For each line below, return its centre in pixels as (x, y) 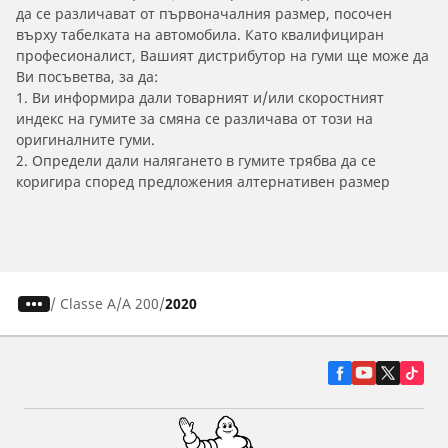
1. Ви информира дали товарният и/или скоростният (200, 98)
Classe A (87, 304)
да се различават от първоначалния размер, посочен (204, 14)
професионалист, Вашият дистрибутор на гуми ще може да (222, 56)
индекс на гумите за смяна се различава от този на (194, 119)
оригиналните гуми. (85, 140)
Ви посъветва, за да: (87, 77)
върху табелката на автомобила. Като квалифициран (200, 35)
